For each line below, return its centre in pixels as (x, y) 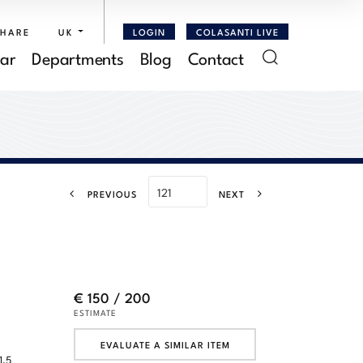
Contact (216, 57)
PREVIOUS (112, 194)
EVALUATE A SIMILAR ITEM (165, 344)
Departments (78, 57)
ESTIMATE (95, 312)
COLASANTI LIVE (237, 31)
